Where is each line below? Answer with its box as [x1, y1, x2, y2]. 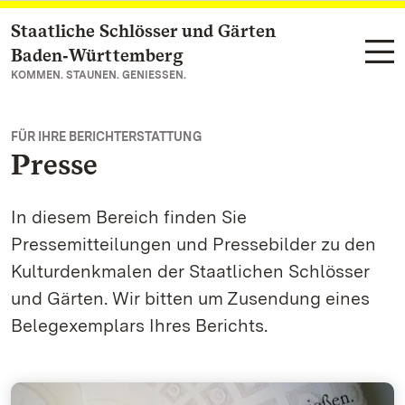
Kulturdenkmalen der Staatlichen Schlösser [11, 260, 370, 282]
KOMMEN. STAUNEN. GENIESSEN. [11, 69, 186, 81]
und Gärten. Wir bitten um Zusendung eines [11, 287, 370, 309]
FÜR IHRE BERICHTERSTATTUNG [11, 129, 202, 144]
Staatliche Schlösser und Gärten [11, 20, 276, 42]
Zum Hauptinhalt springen [33, 24, 212, 41]
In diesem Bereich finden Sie [11, 206, 247, 228]
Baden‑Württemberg [11, 44, 184, 66]
